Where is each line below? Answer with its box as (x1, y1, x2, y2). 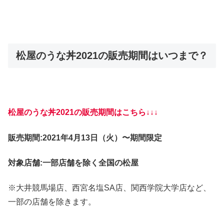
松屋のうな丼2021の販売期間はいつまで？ (16, 49, 208, 61)
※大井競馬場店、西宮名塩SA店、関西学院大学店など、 (8, 183, 211, 192)
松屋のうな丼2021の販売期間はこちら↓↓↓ (8, 108, 158, 117)
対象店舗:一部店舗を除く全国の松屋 (8, 158, 138, 167)
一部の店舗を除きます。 (8, 197, 96, 206)
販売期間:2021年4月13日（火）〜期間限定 (8, 133, 162, 142)
